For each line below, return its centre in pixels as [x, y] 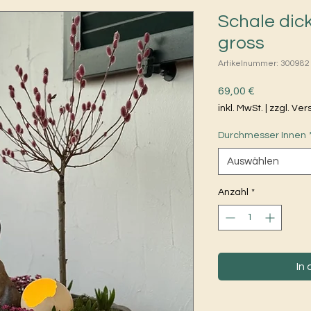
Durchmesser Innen [262, 136]
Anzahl [233, 193]
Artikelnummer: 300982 [264, 64]
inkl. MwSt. [241, 109]
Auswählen [253, 162]
